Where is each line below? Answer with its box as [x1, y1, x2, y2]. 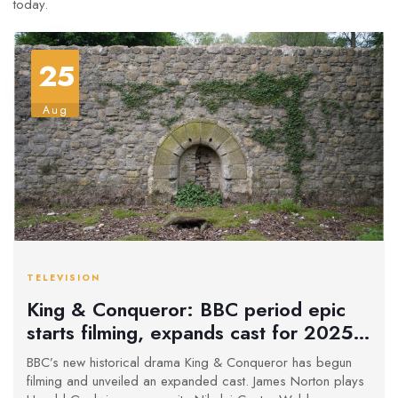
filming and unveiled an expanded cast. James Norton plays [27, 371, 364, 392]
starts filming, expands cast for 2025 [27, 317, 353, 346]
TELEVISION [27, 271, 100, 285]
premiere [27, 340, 107, 370]
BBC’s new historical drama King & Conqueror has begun [27, 353, 352, 373]
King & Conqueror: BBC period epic [27, 294, 346, 323]
